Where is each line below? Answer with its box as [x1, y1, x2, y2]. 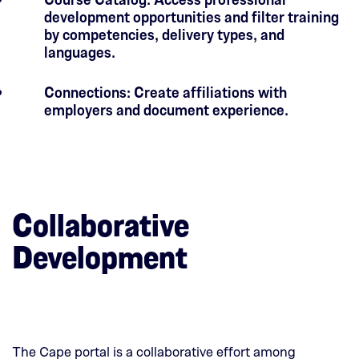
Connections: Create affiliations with [44, 82, 287, 102]
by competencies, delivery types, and [44, 24, 284, 44]
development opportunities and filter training [44, 6, 339, 26]
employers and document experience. [44, 99, 288, 119]
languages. [44, 42, 115, 62]
